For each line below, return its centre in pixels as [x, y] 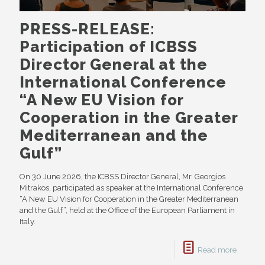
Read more [217, 250]
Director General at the [114, 64]
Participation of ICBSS [109, 46]
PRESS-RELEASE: [87, 29]
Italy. [28, 221]
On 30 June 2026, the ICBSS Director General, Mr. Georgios [122, 176]
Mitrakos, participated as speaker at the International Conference [131, 188]
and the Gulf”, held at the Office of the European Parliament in [127, 210]
